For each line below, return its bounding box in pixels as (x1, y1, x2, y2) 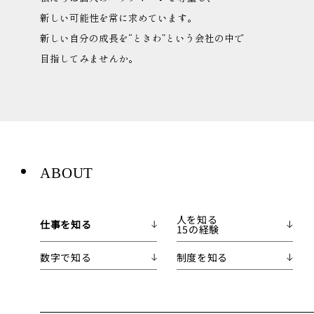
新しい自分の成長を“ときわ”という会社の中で (40, 31, 244, 46)
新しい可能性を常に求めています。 (40, 11, 197, 25)
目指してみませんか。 (40, 51, 138, 66)
